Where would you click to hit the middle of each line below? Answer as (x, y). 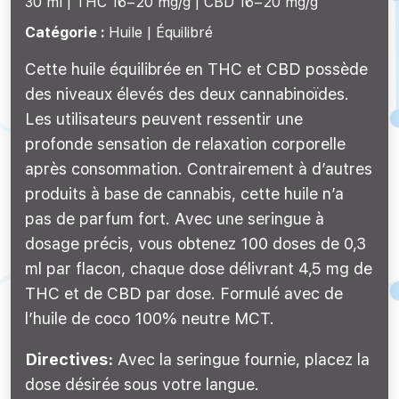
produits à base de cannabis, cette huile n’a (184, 193)
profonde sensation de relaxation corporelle (185, 143)
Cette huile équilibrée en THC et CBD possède (196, 69)
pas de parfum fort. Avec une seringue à (175, 218)
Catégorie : (67, 32)
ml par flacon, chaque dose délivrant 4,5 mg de (199, 268)
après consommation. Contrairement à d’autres (199, 168)
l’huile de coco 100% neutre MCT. (150, 318)
